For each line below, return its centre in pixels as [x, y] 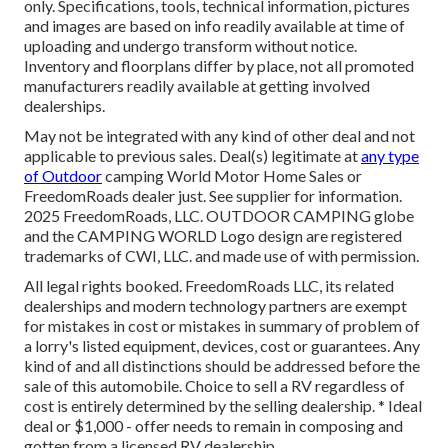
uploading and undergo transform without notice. [190, 46]
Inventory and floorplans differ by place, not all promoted [219, 66]
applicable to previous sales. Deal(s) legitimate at [192, 156]
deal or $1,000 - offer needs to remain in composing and [213, 426]
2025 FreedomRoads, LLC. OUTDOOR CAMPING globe [219, 216]
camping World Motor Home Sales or [232, 176]
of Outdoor [63, 176]
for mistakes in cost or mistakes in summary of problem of [222, 326]
